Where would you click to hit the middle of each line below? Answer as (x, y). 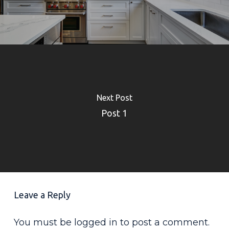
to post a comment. (163, 222)
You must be (44, 222)
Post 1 (114, 113)
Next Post (114, 97)
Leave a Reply (42, 194)
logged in (96, 222)
